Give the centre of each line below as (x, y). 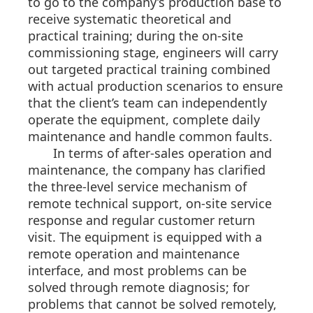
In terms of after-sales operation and (162, 153)
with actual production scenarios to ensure (155, 86)
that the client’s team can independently (147, 103)
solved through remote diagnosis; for (139, 287)
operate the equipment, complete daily (144, 120)
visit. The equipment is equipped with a (145, 237)
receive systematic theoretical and (130, 19)
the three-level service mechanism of (137, 187)
